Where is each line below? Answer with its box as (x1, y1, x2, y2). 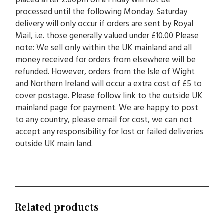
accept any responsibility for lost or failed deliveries (15, 125, 203, 139)
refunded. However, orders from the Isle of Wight (15, 65, 195, 79)
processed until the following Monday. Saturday (15, 5, 187, 19)
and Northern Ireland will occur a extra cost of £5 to (15, 77, 202, 91)
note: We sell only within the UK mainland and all (15, 41, 192, 55)
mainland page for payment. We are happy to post (15, 101, 198, 115)
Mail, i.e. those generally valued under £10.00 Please (15, 29, 199, 43)
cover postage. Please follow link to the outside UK (15, 89, 202, 103)
